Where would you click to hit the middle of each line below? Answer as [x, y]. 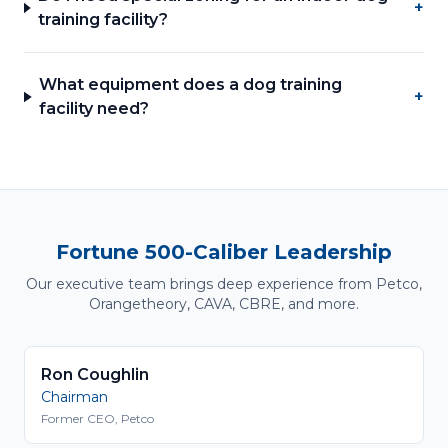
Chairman [74, 397]
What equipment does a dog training [191, 84]
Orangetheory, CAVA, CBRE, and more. [224, 304]
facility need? [94, 108]
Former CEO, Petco [97, 418]
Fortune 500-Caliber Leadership [224, 252]
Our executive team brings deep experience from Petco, [224, 284]
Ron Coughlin [95, 374]
